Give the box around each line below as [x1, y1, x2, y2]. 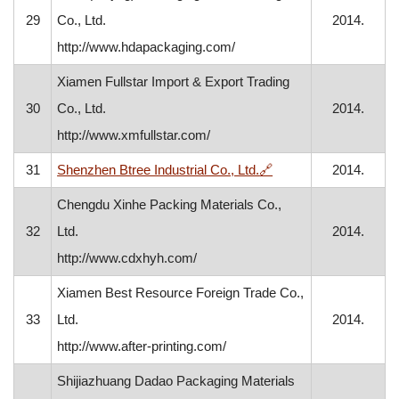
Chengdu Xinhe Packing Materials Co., [57, 197, 282, 212]
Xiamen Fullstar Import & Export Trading [57, 74, 290, 89]
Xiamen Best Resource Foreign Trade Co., [57, 285, 305, 300]
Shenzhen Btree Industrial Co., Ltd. [57, 162, 260, 177]
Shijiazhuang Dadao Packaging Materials [57, 373, 296, 388]
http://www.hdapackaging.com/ [57, 39, 236, 54]
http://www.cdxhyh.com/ [57, 250, 198, 265]
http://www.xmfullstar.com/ [57, 127, 211, 142]
